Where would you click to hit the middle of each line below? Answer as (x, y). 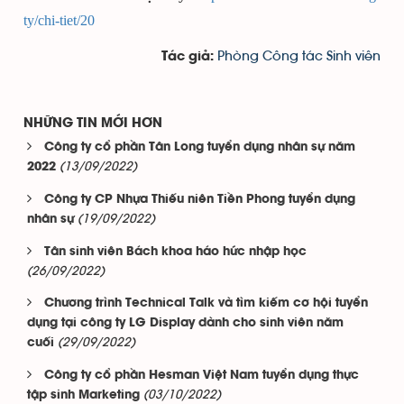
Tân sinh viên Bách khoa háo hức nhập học (175, 252)
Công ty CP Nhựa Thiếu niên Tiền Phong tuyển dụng (200, 200)
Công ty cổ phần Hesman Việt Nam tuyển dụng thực (202, 376)
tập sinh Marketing (83, 395)
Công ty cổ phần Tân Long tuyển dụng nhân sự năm (200, 147)
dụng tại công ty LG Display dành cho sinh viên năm (185, 323)
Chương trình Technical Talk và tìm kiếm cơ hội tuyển (206, 303)
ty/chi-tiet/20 (59, 20)
